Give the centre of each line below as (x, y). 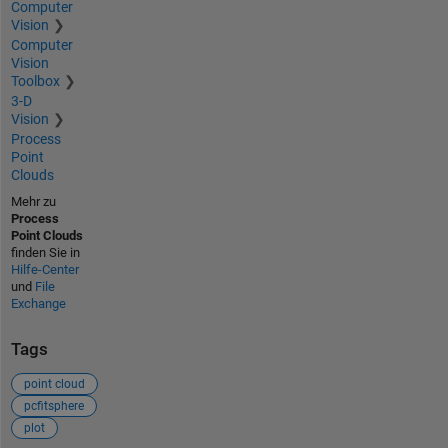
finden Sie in (45, 253)
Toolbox (35, 81)
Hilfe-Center (44, 270)
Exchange (38, 304)
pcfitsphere (53, 405)
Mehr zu (33, 202)
